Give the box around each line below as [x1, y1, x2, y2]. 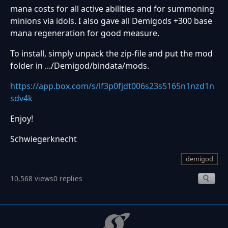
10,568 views [10, 173, 53, 183]
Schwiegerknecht [10, 133, 77, 145]
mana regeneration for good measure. [10, 27, 159, 39]
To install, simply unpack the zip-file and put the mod [10, 48, 213, 60]
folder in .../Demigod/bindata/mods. [10, 60, 149, 72]
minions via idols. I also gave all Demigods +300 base [10, 15, 212, 27]
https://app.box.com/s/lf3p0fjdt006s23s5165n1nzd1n [10, 80, 214, 92]
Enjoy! [10, 113, 33, 125]
